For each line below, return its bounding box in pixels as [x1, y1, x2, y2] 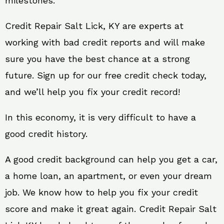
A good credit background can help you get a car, [5, 154, 217, 164]
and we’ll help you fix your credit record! [5, 86, 180, 97]
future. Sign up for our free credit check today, [5, 70, 206, 80]
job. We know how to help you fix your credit [5, 187, 198, 197]
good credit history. [5, 128, 87, 139]
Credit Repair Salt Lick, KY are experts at [5, 20, 183, 31]
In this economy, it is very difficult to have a [5, 112, 196, 122]
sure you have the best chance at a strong [5, 53, 190, 64]
